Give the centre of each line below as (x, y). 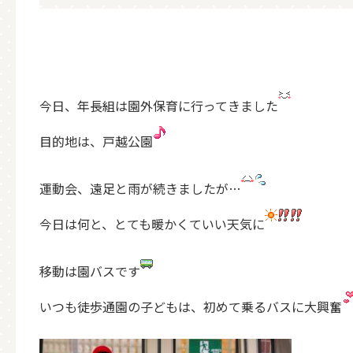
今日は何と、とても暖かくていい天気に (152, 224)
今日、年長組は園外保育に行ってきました (159, 106)
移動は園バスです (90, 271)
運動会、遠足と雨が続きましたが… (140, 188)
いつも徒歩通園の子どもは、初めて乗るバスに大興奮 (191, 307)
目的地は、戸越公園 (96, 141)
